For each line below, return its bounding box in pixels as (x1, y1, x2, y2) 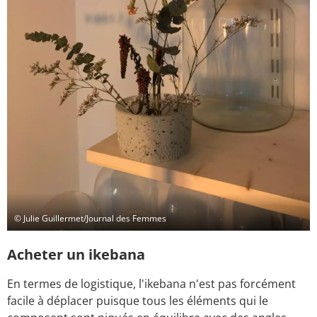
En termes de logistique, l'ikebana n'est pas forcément (7, 275, 296, 292)
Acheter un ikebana (7, 244, 145, 264)
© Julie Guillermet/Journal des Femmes (14, 212, 166, 224)
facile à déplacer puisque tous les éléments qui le (7, 292, 268, 309)
